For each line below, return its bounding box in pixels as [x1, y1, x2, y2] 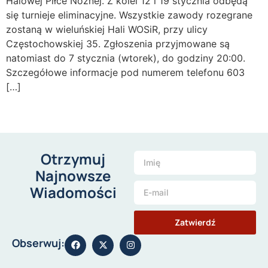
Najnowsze [35, 165, 111, 185]
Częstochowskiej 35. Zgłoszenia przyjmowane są [6, 38, 230, 50]
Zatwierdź [175, 216, 215, 228]
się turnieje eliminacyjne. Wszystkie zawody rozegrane [6, 9, 252, 22]
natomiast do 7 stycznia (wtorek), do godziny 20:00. [6, 52, 245, 65]
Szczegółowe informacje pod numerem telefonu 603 [6, 66, 245, 79]
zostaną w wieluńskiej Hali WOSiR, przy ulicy [6, 23, 208, 36]
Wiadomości [29, 182, 117, 202]
